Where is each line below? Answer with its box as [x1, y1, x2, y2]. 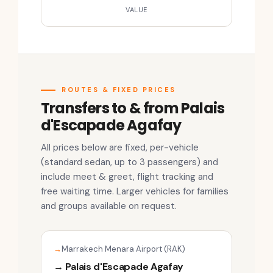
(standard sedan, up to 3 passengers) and [41, 156, 218, 169]
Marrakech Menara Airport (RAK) [62, 244, 185, 255]
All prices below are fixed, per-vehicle [41, 141, 199, 154]
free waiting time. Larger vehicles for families [41, 185, 229, 198]
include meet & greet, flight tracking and [41, 171, 213, 183]
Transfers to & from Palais [41, 98, 225, 119]
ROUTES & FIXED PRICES [62, 85, 176, 94]
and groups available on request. [41, 200, 177, 213]
